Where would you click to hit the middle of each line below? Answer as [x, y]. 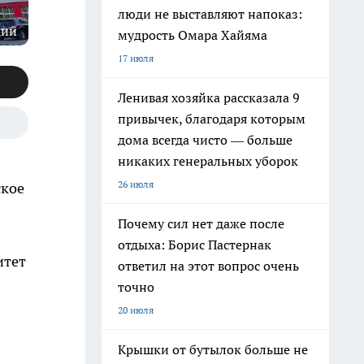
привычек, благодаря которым [212, 119]
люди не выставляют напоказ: [210, 14]
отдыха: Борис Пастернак [195, 245]
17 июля [136, 58]
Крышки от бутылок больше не [213, 349]
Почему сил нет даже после [201, 223]
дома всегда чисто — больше [205, 140]
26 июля [136, 184]
